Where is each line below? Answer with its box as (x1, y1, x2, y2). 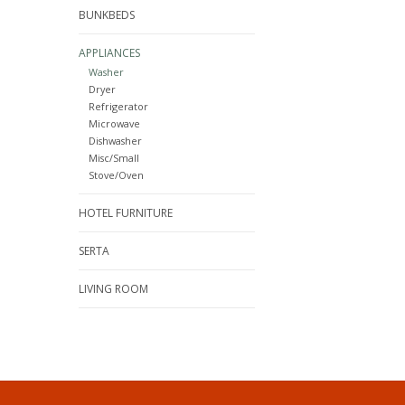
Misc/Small (88, 151, 139, 165)
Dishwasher (88, 134, 142, 148)
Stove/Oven (88, 168, 144, 183)
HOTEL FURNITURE (79, 205, 173, 221)
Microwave (88, 117, 140, 131)
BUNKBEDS (79, 7, 135, 23)
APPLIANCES (79, 45, 140, 61)
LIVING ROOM (79, 281, 148, 297)
